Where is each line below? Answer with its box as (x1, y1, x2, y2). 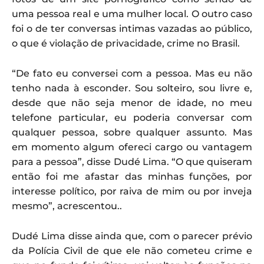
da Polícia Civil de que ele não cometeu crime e (12, 245, 252, 256)
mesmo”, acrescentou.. (12, 200, 122, 212)
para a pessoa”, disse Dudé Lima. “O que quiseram (12, 156, 252, 167)
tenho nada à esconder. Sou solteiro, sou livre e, (12, 82, 252, 94)
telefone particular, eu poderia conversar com (12, 111, 252, 123)
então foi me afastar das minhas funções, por (12, 170, 252, 182)
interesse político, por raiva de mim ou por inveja (12, 185, 252, 197)
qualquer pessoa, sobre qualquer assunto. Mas (12, 126, 252, 138)
